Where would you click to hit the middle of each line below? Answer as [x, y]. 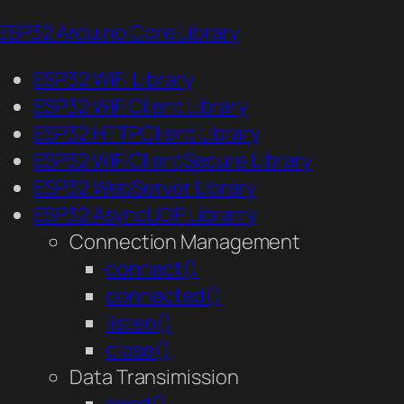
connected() [164, 296]
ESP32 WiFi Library [113, 80]
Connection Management [185, 242]
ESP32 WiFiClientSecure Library [173, 161]
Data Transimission [154, 377]
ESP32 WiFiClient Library [140, 107]
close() [138, 350]
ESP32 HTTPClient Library [147, 134]
